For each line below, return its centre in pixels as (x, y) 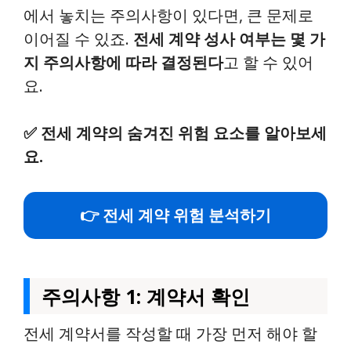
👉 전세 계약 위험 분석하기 (175, 215)
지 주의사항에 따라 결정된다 (123, 62)
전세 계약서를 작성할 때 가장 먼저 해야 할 (170, 333)
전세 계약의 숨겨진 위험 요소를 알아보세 (184, 133)
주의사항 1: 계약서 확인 (146, 296)
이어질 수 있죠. (78, 39)
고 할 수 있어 (268, 62)
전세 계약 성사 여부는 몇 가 (229, 39)
